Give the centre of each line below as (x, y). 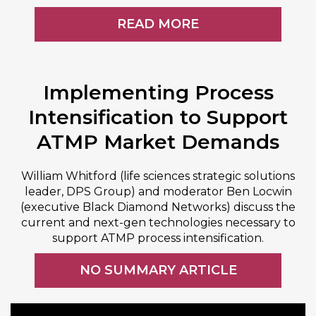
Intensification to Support (158, 117)
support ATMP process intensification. (158, 238)
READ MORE (158, 24)
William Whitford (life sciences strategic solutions (158, 176)
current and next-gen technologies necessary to (158, 223)
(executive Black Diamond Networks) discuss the (158, 207)
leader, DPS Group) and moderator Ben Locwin (158, 192)
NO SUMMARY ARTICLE (158, 270)
